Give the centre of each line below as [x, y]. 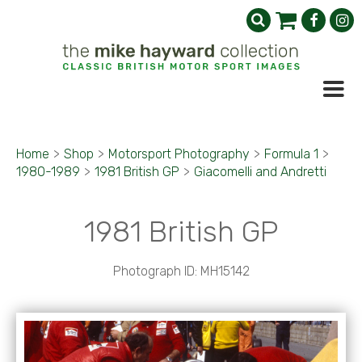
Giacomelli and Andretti [260, 172]
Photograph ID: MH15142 [181, 271]
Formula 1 [291, 154]
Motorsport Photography [179, 154]
